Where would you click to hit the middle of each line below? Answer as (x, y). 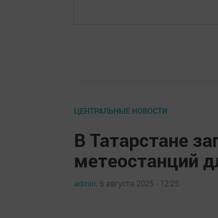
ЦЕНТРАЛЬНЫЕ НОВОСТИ (121, 111)
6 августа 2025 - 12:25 (139, 183)
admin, (86, 183)
